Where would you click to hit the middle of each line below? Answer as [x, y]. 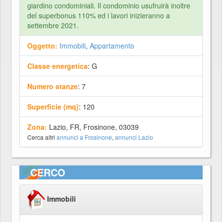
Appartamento [112, 46]
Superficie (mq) [53, 107]
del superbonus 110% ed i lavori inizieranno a [99, 15]
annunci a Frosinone [84, 137]
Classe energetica [57, 66]
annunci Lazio [134, 137]
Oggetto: [42, 46]
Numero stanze [53, 86]
